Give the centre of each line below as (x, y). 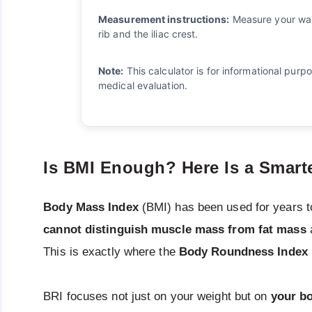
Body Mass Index (91, 207)
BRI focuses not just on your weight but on (157, 296)
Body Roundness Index (243, 251)
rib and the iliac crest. (148, 34)
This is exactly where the (111, 251)
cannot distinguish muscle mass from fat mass (175, 229)
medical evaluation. (143, 86)
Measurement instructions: (164, 19)
